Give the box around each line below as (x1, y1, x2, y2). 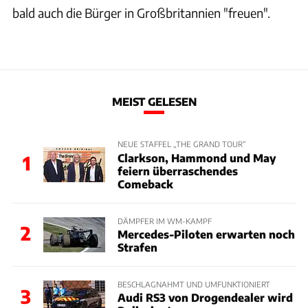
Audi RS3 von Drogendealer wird (117, 291, 293, 304)
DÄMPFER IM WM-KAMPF (117, 215, 212, 225)
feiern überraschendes (117, 164, 238, 177)
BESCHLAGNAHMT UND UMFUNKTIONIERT (117, 278, 270, 289)
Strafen (117, 240, 157, 254)
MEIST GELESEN (111, 95, 197, 109)
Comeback (117, 177, 173, 190)
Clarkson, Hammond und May (117, 151, 276, 164)
